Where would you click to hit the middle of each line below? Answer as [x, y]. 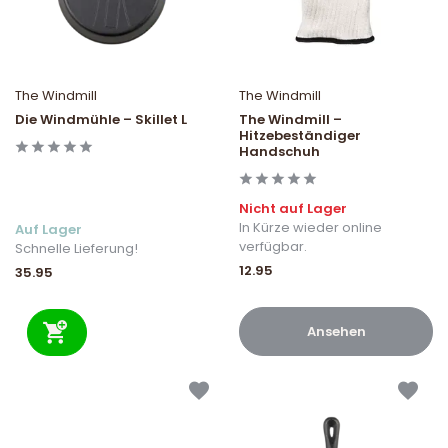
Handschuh [279, 152]
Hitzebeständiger [300, 136]
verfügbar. [273, 247]
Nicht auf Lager [293, 209]
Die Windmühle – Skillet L [101, 120]
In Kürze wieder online [310, 228]
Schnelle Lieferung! [76, 249]
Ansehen [336, 332]
